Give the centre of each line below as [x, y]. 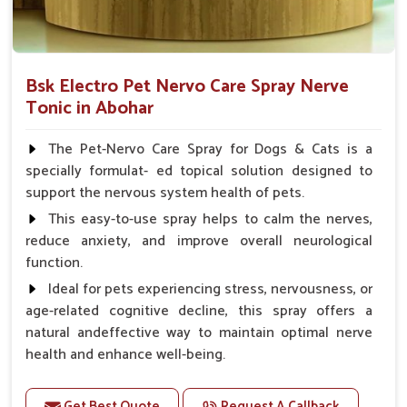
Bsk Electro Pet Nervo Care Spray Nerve [187, 87]
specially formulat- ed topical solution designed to [199, 172]
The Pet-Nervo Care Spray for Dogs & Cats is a [210, 150]
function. [54, 263]
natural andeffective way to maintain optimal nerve [199, 333]
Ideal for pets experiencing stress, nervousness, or [210, 290]
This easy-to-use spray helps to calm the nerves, [210, 220]
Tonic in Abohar [89, 109]
